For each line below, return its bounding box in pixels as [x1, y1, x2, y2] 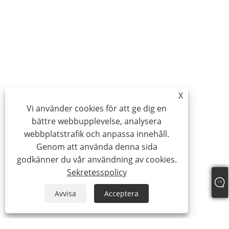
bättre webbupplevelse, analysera [32, 116, 162, 127]
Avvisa [55, 189, 77, 198]
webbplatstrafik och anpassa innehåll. [24, 128, 170, 140]
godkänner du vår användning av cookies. [16, 154, 177, 165]
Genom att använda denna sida [36, 141, 157, 152]
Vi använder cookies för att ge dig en [27, 103, 167, 114]
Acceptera [104, 189, 139, 198]
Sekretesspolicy [66, 167, 127, 178]
